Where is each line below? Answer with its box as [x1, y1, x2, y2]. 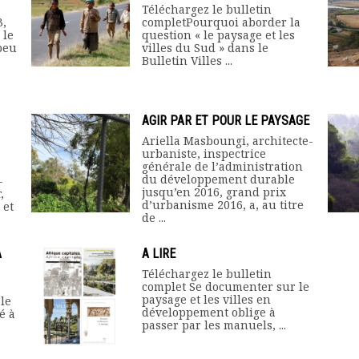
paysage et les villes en [142, 292, 271, 307]
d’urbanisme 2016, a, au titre [142, 197, 304, 212]
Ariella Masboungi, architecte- [142, 133, 313, 148]
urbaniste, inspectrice [142, 146, 266, 161]
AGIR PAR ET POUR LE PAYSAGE [142, 113, 309, 128]
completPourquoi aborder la [142, 14, 301, 30]
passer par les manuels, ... [142, 317, 286, 333]
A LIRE [142, 246, 175, 261]
